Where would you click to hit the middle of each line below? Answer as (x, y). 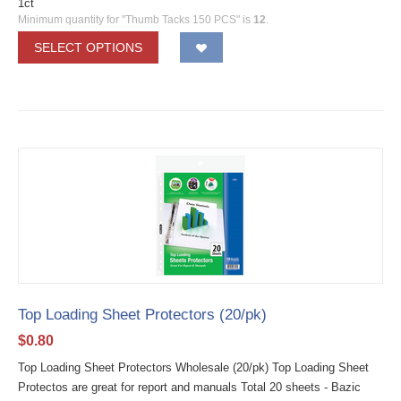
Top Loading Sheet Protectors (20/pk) (142, 315)
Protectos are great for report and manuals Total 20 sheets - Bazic (189, 388)
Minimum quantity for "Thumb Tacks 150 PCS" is (136, 20)
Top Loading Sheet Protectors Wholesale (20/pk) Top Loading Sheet (193, 368)
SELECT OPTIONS (88, 48)
